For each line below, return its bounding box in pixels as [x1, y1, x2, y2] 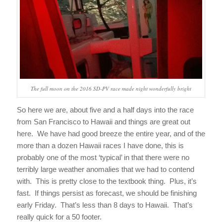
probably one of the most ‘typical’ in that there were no [16, 153, 189, 162]
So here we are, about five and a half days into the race [16, 106, 194, 114]
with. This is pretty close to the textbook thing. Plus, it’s [16, 177, 197, 186]
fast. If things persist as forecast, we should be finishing [16, 189, 197, 198]
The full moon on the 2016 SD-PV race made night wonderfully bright [30, 85, 191, 93]
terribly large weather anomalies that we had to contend [16, 165, 194, 174]
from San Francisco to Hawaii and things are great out [16, 117, 190, 126]
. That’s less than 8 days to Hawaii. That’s [54, 201, 193, 210]
